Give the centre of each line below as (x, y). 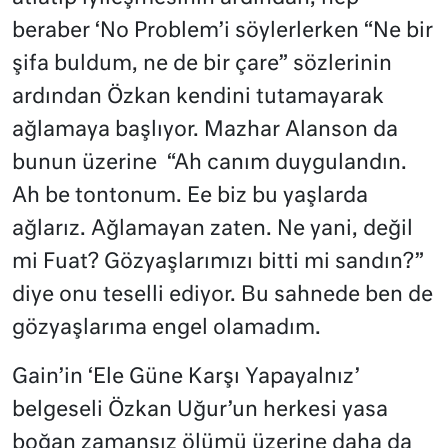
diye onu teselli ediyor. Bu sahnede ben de (222, 295)
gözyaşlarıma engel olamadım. (166, 328)
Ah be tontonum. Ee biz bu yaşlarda (190, 196)
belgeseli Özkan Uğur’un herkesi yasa (200, 410)
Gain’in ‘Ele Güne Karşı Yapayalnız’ (186, 377)
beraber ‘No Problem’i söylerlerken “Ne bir (222, 31)
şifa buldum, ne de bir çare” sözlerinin (202, 64)
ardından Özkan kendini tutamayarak (198, 97)
